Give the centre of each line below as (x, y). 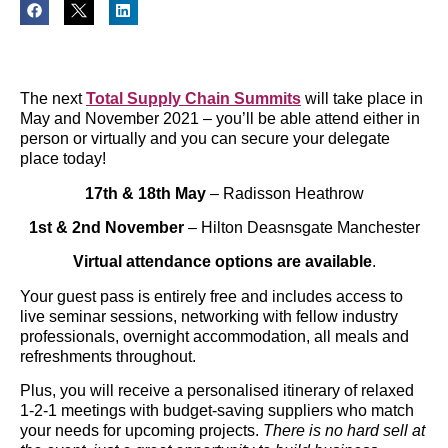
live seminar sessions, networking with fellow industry (209, 316)
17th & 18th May (145, 193)
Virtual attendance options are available (222, 262)
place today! (63, 159)
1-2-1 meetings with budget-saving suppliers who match (217, 411)
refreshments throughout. (108, 356)
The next (53, 99)
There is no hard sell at (344, 431)
